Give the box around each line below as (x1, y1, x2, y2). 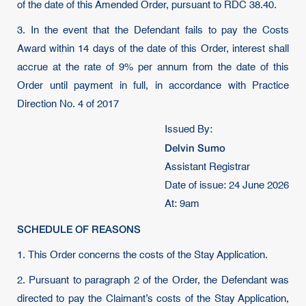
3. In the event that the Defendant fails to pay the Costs (17, 25, 289, 36)
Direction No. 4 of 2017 (17, 99, 119, 109)
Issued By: (165, 124, 212, 135)
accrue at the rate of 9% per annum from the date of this (17, 62, 289, 72)
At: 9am (165, 199, 199, 209)
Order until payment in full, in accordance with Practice (17, 81, 289, 91)
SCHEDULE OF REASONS (17, 223, 141, 235)
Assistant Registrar (165, 162, 250, 172)
